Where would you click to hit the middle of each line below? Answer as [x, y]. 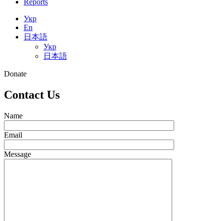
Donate [15, 74]
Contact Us [32, 94]
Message [18, 154]
